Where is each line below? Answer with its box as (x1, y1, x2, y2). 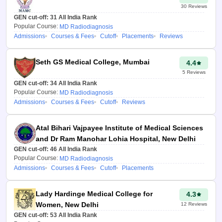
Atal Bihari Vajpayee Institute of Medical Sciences (36, 123, 203, 132)
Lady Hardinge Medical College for (36, 189, 153, 198)
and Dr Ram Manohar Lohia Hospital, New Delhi (36, 134, 196, 143)
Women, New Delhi (36, 200, 99, 209)
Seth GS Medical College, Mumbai (36, 58, 150, 66)
